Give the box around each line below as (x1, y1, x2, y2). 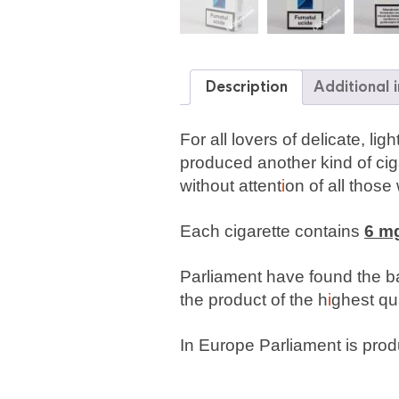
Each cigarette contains (180, 222, 364, 241)
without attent (180, 176, 281, 196)
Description (205, 77, 288, 97)
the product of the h (180, 290, 328, 310)
